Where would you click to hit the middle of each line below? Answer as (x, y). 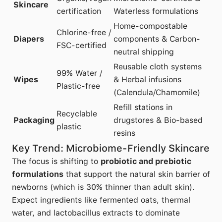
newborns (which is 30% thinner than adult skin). (103, 187)
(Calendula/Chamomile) (157, 92)
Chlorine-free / (84, 32)
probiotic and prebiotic (146, 161)
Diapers (29, 39)
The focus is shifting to (56, 161)
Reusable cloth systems (158, 67)
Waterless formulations (156, 11)
